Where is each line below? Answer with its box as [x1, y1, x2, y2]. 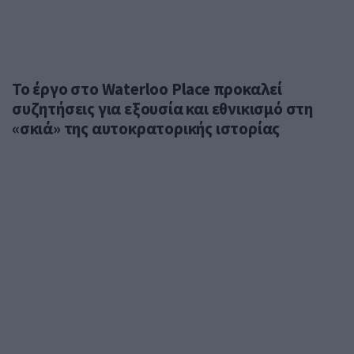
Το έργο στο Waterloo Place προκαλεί [12, 77, 282, 100]
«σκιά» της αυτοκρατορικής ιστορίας [12, 117, 281, 139]
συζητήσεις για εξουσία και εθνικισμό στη [12, 97, 313, 119]
